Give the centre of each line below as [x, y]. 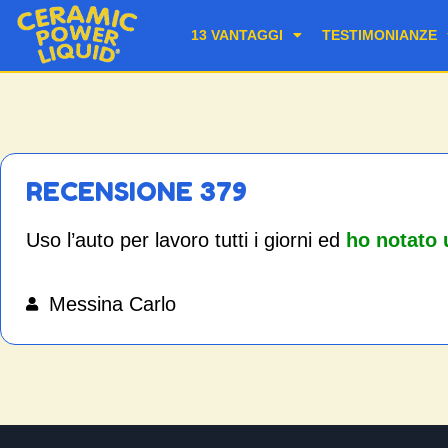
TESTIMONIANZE [380, 35]
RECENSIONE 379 [136, 191]
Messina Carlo [112, 304]
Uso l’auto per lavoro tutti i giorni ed [186, 239]
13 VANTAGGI [237, 35]
